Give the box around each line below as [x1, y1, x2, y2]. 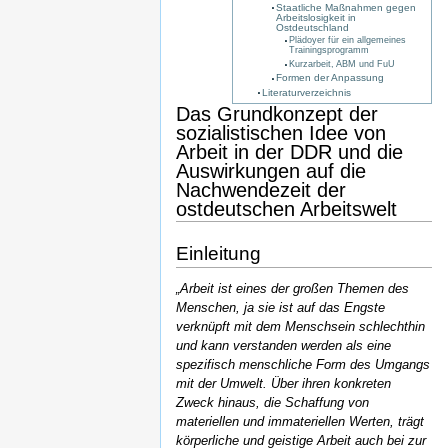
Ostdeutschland [275, 21, 349, 33]
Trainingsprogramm [288, 45, 369, 56]
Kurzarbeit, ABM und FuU [288, 59, 395, 70]
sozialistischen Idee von [176, 121, 386, 145]
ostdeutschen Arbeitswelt [176, 197, 397, 221]
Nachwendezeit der [176, 178, 346, 202]
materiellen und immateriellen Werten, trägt [176, 414, 424, 430]
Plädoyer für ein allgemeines [288, 35, 406, 46]
